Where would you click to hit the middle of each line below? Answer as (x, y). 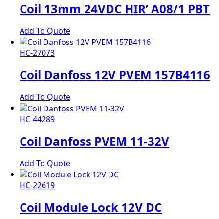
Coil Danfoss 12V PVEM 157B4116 (115, 75)
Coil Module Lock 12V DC (91, 207)
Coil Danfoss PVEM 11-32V (94, 141)
